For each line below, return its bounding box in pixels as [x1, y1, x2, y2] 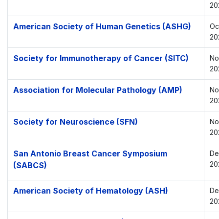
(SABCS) [13, 160, 47, 170]
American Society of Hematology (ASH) [13, 186, 168, 196]
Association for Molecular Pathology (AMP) [13, 85, 182, 95]
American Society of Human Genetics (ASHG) [13, 22, 191, 31]
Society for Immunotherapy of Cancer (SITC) [13, 53, 189, 63]
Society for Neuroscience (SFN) [13, 117, 138, 127]
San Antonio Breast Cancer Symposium [13, 149, 167, 158]
